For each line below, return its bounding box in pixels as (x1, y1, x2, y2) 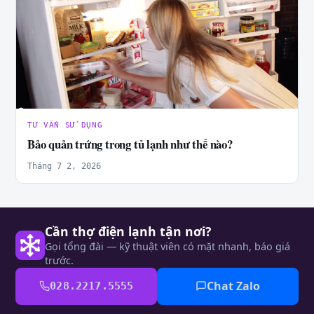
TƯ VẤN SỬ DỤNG (27, 120, 103, 130)
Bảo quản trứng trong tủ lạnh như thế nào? (27, 135, 233, 153)
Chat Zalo (207, 278, 261, 294)
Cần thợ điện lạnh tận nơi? (45, 222, 211, 240)
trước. (45, 253, 74, 267)
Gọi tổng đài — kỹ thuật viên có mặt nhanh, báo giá (45, 239, 290, 253)
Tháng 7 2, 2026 (27, 161, 101, 171)
